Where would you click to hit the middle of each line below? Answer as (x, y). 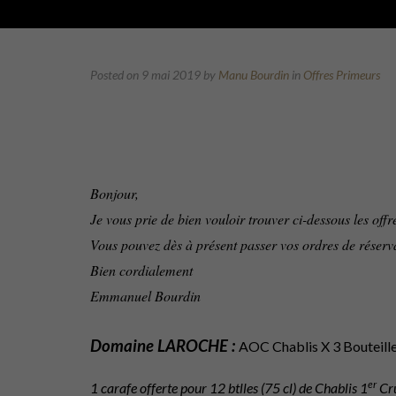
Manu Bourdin (254, 75)
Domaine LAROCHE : (163, 346)
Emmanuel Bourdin (145, 296)
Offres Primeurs (342, 75)
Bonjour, (114, 193)
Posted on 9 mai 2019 (147, 75)
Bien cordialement (141, 270)
